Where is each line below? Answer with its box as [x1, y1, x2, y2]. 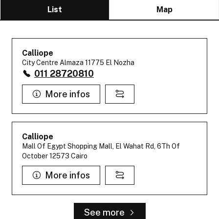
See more [84, 207, 125, 218]
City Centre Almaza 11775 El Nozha [22, 59, 134, 67]
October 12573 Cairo [22, 152, 88, 160]
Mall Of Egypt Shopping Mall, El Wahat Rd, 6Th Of [22, 142, 180, 151]
